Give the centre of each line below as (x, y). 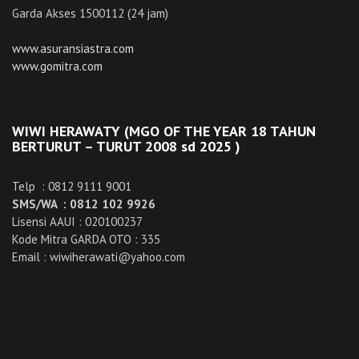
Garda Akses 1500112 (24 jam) (90, 13)
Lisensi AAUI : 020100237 (77, 222)
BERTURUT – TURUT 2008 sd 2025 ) (126, 146)
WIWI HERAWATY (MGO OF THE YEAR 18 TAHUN (164, 131)
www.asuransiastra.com (73, 48)
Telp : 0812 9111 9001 (72, 186)
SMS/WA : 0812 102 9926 (84, 204)
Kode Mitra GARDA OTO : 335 (86, 239)
